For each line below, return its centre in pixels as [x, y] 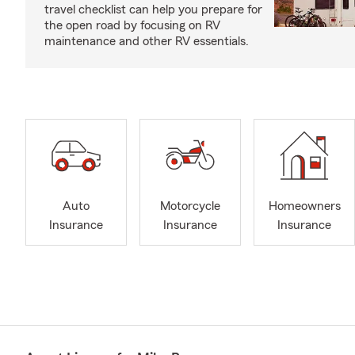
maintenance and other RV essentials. [147, 41]
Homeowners [304, 206]
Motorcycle [190, 206]
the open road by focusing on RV [132, 25]
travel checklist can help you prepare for [153, 10]
